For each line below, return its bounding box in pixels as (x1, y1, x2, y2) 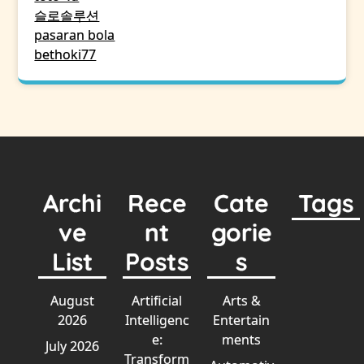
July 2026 (45, 337, 100, 355)
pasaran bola (34, 26, 115, 44)
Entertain (213, 311, 271, 329)
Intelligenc (124, 311, 189, 329)
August (50, 292, 95, 310)
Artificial (132, 292, 183, 310)
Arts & (222, 292, 261, 310)
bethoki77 (34, 45, 97, 63)
